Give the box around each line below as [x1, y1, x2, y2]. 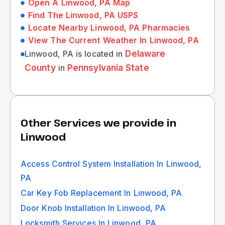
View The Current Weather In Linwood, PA [28, 35, 199, 45]
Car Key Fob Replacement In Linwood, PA [21, 188, 182, 198]
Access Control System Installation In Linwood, [21, 159, 202, 169]
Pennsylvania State [67, 63, 149, 73]
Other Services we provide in [21, 116, 176, 130]
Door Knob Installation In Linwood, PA [21, 203, 166, 213]
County [25, 63, 56, 73]
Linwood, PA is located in [25, 49, 126, 59]
